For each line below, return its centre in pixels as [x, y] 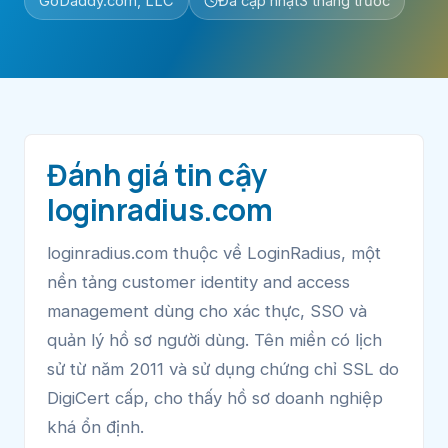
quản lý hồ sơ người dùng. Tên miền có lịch [214, 339]
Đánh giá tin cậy [157, 174]
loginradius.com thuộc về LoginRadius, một [214, 252]
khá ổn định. [95, 426]
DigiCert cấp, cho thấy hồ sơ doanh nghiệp [215, 397]
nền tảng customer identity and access [198, 281]
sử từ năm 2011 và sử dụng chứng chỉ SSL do [223, 368]
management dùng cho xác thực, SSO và [207, 310]
